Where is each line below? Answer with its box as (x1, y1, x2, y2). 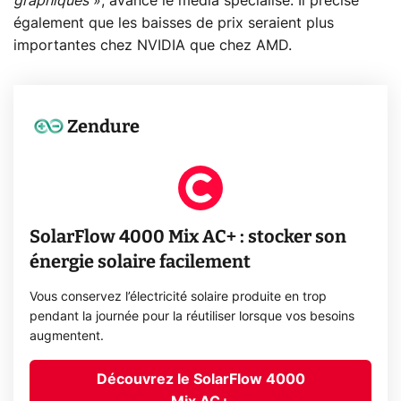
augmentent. (30, 329, 105, 343)
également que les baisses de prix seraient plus (13, 15, 334, 30)
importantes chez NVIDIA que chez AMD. (13, 38, 292, 53)
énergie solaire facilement (30, 250, 252, 272)
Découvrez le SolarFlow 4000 (96, 371, 305, 387)
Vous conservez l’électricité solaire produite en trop (30, 290, 328, 303)
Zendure (67, 115, 141, 137)
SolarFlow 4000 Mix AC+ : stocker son (30, 225, 347, 247)
